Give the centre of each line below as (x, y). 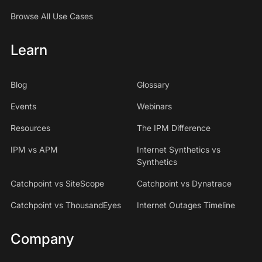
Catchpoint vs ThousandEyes (65, 205)
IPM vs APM (34, 149)
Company (42, 239)
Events (23, 106)
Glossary (153, 85)
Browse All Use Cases (51, 16)
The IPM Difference (174, 128)
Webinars (154, 106)
